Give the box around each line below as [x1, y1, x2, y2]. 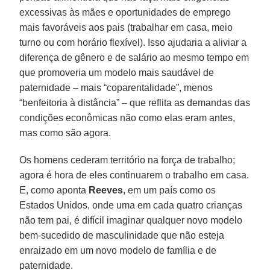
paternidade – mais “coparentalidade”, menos [19, 82, 213, 93]
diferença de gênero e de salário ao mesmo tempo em [19, 52, 250, 63]
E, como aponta [19, 184, 89, 195]
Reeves [89, 184, 124, 195]
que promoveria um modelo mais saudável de [19, 67, 215, 78]
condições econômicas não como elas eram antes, [19, 112, 236, 123]
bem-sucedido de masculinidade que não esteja [19, 230, 225, 240]
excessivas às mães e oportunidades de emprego [19, 7, 231, 17]
